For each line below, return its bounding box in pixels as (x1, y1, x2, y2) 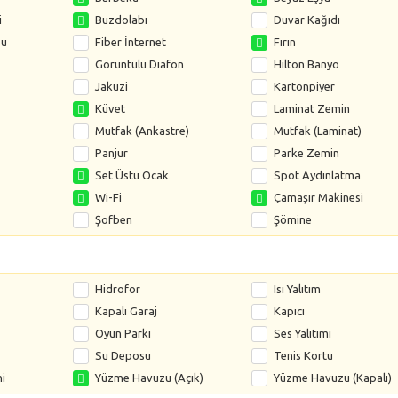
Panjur (95, 147, 129, 159)
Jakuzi (95, 80, 129, 92)
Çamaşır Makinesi (273, 191, 363, 203)
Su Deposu (95, 349, 152, 362)
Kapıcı (273, 305, 305, 317)
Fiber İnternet (95, 36, 167, 48)
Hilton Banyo (273, 58, 339, 70)
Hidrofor (95, 283, 141, 295)
